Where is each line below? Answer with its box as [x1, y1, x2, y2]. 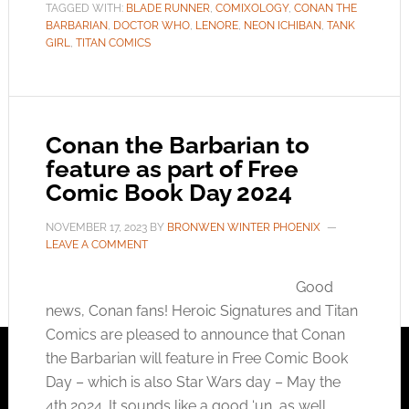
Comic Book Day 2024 [45, 179, 292, 206]
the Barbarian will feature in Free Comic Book [45, 350, 348, 367]
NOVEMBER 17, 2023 [45, 221, 147, 234]
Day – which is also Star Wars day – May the [45, 373, 341, 391]
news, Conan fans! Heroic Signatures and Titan [45, 302, 358, 320]
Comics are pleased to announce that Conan [45, 326, 345, 343]
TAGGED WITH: [45, 2, 126, 15]
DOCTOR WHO [112, 19, 190, 32]
